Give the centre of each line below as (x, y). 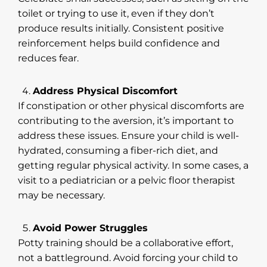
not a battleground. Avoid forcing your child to (128, 257)
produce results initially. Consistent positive (121, 28)
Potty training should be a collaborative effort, (125, 243)
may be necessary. (61, 195)
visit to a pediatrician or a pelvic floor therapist (127, 180)
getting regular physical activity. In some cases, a (133, 165)
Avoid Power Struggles (90, 228)
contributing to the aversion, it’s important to (126, 120)
